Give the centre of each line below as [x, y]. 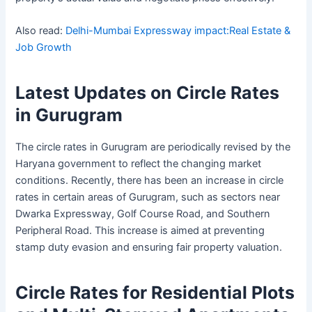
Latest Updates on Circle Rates [148, 93]
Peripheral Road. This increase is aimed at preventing [140, 230]
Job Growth [44, 47]
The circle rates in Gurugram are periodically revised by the [153, 147]
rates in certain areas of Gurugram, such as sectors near [148, 197]
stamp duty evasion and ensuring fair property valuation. [149, 247]
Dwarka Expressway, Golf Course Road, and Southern [143, 213]
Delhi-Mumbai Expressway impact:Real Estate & [178, 30]
